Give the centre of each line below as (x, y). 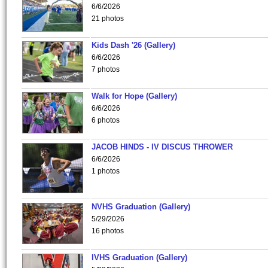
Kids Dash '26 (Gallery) (133, 45)
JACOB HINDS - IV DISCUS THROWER (162, 147)
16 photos (108, 231)
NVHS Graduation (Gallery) (141, 207)
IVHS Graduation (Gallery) (139, 258)
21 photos (108, 19)
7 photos (106, 69)
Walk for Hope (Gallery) (134, 96)
